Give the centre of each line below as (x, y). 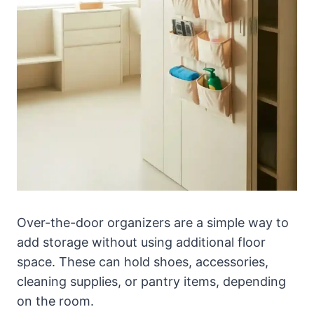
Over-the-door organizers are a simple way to (153, 222)
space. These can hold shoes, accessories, (143, 261)
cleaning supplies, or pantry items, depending (151, 281)
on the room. (55, 301)
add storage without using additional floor (141, 242)
